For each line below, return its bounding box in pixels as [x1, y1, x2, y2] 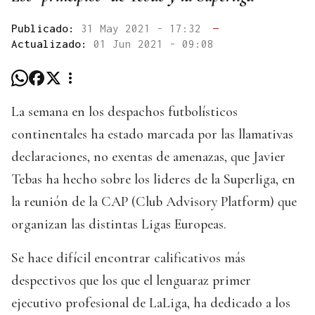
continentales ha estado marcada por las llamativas [11, 125, 293, 143]
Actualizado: [11, 37, 94, 50]
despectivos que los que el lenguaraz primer [11, 271, 251, 289]
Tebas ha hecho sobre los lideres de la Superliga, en [11, 170, 295, 188]
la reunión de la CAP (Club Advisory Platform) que [11, 193, 297, 210]
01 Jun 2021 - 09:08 [94, 37, 214, 50]
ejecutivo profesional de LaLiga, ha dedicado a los [11, 294, 290, 311]
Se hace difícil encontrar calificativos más [11, 249, 245, 266]
